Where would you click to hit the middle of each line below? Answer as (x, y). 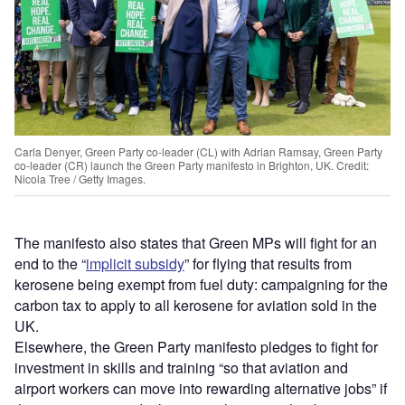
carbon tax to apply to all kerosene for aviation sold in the (196, 305)
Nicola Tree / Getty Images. (80, 179)
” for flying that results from (268, 263)
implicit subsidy (135, 263)
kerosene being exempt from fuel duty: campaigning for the (201, 284)
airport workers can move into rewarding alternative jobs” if (201, 388)
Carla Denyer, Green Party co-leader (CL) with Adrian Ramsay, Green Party (198, 152)
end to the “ (50, 263)
